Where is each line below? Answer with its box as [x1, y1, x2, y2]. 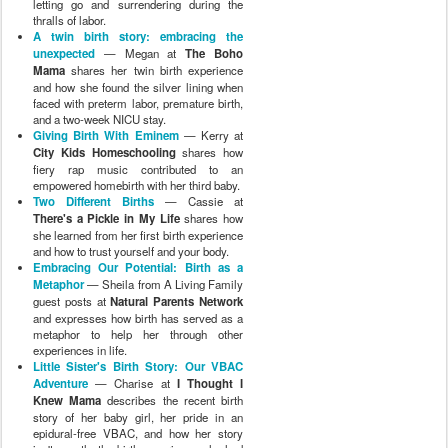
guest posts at [33, 292, 111, 309]
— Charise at [88, 374, 177, 391]
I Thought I [176, 374, 244, 392]
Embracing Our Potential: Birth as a [33, 258, 243, 276]
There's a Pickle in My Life [33, 209, 180, 227]
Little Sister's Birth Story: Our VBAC [33, 357, 243, 375]
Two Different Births [33, 192, 154, 210]
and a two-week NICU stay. [33, 110, 166, 127]
